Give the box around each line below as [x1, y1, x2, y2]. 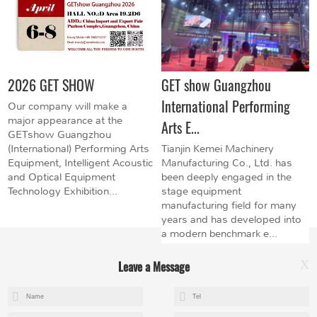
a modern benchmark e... [161, 226, 278, 241]
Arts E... [161, 117, 200, 139]
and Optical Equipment [8, 169, 116, 184]
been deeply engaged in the [161, 169, 292, 184]
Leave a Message [117, 258, 190, 276]
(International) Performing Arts [8, 141, 150, 156]
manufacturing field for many [161, 197, 297, 212]
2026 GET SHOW [8, 74, 96, 96]
